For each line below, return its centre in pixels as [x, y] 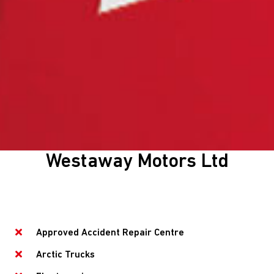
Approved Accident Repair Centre [109, 233]
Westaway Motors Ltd [137, 162]
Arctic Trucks [64, 255]
